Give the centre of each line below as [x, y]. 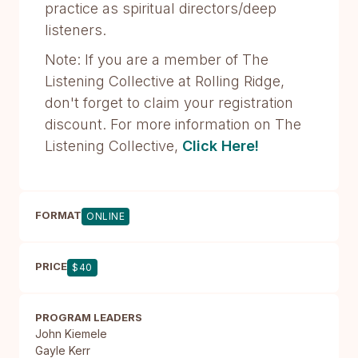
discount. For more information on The [173, 125]
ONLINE [105, 217]
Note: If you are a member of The [157, 60]
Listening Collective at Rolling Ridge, [165, 82]
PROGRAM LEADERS [89, 318]
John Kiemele [71, 334]
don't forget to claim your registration [169, 103]
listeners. [76, 30]
